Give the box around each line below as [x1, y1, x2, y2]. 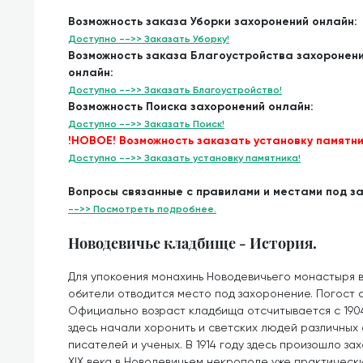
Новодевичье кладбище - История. [68, 233, 317, 252]
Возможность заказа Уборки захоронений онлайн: [68, 15, 357, 28]
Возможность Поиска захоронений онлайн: [68, 100, 314, 113]
